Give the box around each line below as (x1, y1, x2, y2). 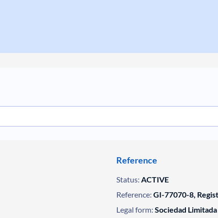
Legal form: (116, 205, 153, 214)
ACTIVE (141, 175, 169, 184)
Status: (116, 175, 140, 184)
